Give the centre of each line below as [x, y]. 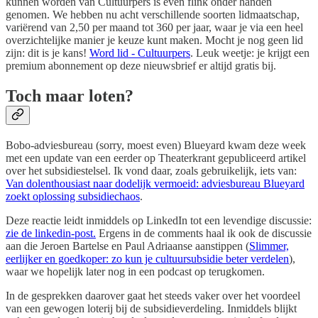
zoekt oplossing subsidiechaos [73, 197]
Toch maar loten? [70, 96]
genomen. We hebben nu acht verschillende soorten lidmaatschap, [153, 15]
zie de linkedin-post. [51, 234]
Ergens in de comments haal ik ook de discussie [204, 234]
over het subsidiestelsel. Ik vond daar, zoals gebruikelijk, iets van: [151, 171]
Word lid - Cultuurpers [140, 53]
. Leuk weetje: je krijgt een [250, 53]
